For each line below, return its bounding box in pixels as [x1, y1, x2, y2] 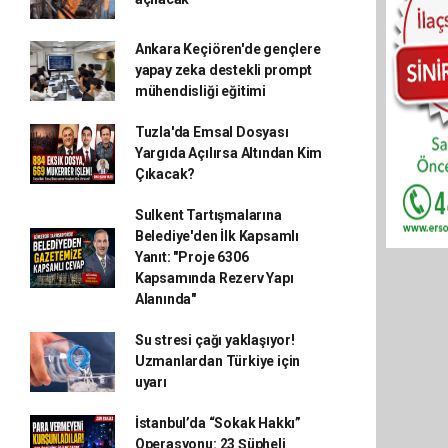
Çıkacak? [134, 166, 196, 182]
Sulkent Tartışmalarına [134, 207, 282, 223]
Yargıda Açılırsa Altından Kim [134, 145, 323, 161]
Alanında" [134, 291, 197, 307]
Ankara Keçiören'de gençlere [134, 41, 321, 57]
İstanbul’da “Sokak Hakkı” [134, 415, 302, 431]
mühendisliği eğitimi [134, 83, 266, 99]
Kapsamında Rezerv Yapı [134, 270, 294, 286]
